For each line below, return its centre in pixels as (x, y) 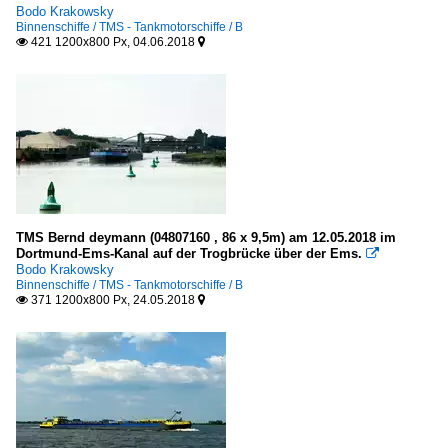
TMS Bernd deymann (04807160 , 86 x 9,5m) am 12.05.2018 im (206, 237)
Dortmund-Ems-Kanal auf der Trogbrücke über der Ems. (189, 253)
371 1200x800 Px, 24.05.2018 (113, 299)
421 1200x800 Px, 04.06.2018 (113, 41)
